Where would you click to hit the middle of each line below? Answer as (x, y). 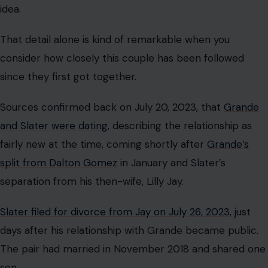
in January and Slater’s (171, 163)
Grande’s (228, 144)
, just (240, 212)
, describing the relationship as (180, 126)
